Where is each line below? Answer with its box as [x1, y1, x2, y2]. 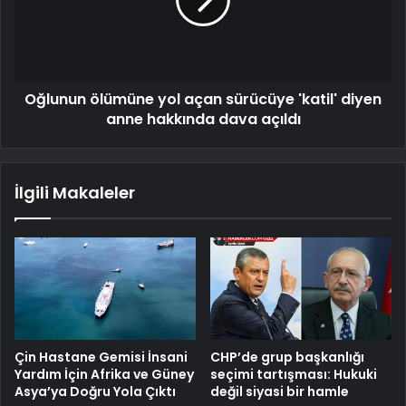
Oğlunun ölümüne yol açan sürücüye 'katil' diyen [24, 89, 382, 111]
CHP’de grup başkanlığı [210, 348, 364, 367]
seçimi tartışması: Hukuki [210, 365, 377, 384]
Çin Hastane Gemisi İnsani [14, 348, 188, 367]
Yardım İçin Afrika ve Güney [14, 365, 194, 384]
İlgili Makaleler [14, 181, 135, 205]
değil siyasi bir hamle [210, 382, 349, 401]
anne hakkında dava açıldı [105, 109, 301, 130]
